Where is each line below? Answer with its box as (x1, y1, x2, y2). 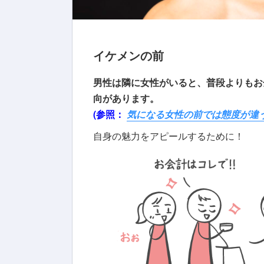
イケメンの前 (93, 46, 164, 64)
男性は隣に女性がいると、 (93, 75, 206, 89)
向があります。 (93, 91, 161, 105)
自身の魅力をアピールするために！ (93, 128, 244, 143)
